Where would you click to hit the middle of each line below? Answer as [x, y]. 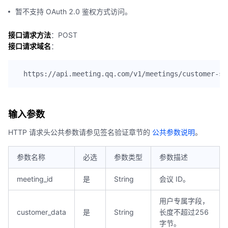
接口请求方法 [30, 35]
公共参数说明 [174, 132]
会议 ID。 [175, 179]
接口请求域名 [30, 46]
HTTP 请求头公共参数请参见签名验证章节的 [80, 132]
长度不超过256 [184, 212]
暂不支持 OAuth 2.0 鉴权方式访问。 [74, 11]
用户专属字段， [184, 201]
